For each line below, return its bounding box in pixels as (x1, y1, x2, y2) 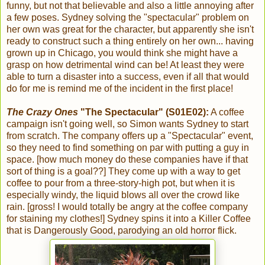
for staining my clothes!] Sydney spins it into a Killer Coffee (7, 214, 251, 224)
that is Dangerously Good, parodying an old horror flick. (7, 225, 237, 236)
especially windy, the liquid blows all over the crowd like (7, 190, 240, 201)
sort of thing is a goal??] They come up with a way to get (7, 166, 240, 177)
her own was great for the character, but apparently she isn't (7, 24, 254, 35)
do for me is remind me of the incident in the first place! (7, 83, 235, 94)
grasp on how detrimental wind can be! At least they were (7, 60, 244, 70)
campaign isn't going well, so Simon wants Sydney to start (7, 119, 248, 130)
